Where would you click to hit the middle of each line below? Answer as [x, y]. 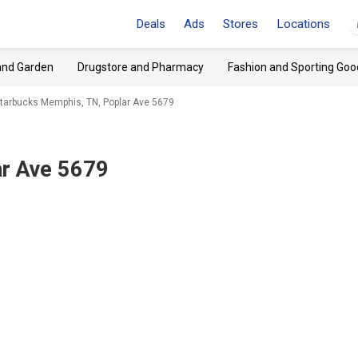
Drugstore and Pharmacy [141, 67]
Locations [303, 24]
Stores [241, 24]
